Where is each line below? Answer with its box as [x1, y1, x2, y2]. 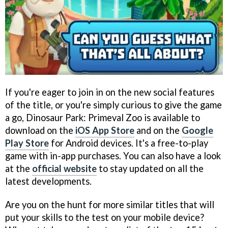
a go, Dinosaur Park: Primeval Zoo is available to [5, 111, 200, 123]
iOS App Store [75, 124, 134, 136]
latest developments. [5, 175, 92, 187]
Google [182, 124, 213, 136]
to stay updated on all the [97, 162, 204, 174]
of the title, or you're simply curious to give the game [5, 99, 222, 110]
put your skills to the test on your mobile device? [5, 212, 204, 223]
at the [5, 162, 32, 174]
